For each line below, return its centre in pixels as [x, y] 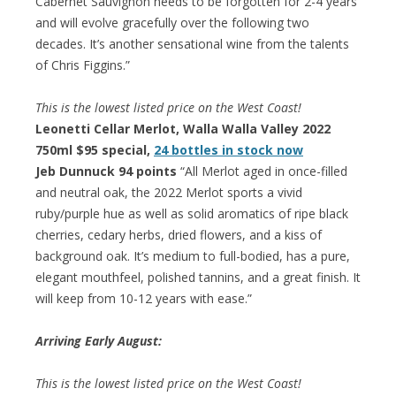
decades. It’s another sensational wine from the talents [192, 43]
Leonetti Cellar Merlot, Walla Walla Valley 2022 [183, 128]
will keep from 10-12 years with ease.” [144, 298]
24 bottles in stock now [228, 149]
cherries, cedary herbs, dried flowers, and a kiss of [179, 234]
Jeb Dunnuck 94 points [106, 171]
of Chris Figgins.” [83, 65]
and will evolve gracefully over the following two [172, 22]
